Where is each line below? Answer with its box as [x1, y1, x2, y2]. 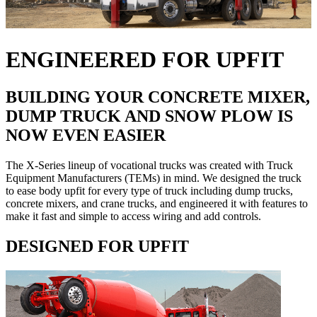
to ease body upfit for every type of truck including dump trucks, [6, 185, 293, 197]
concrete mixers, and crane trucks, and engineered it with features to [6, 197, 308, 210]
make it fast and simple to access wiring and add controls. [6, 210, 261, 223]
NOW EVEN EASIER [6, 126, 166, 145]
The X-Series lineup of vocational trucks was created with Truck [6, 159, 293, 172]
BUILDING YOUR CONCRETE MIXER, [6, 88, 310, 107]
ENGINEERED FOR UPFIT [6, 46, 284, 72]
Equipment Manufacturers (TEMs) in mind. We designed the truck [6, 172, 301, 185]
